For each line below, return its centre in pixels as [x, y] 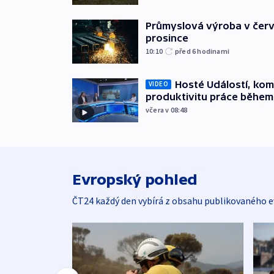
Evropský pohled [135, 179]
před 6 [186, 51]
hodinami [213, 51]
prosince [167, 38]
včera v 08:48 [167, 109]
